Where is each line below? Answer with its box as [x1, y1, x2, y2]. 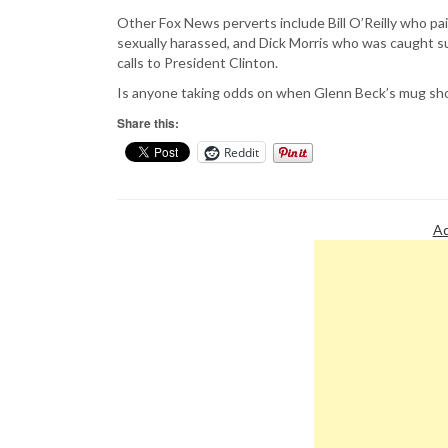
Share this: [117, 114, 179, 132]
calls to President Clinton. [117, 54, 278, 71]
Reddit [224, 143, 259, 161]
